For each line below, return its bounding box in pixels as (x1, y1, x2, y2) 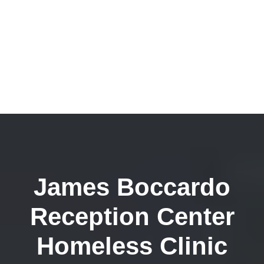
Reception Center (29, 203, 235, 230)
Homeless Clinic (37, 232, 227, 260)
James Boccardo (34, 173, 230, 201)
